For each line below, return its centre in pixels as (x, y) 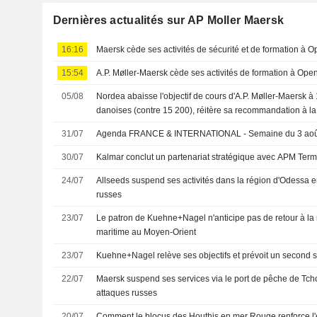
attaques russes (127, 293)
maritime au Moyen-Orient (146, 232)
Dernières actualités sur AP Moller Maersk (168, 20)
